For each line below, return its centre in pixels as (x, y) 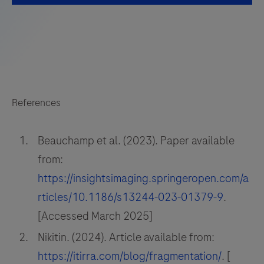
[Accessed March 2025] (95, 216)
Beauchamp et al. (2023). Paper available (136, 141)
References (36, 103)
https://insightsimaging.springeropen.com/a (143, 178)
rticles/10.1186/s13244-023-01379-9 (131, 197)
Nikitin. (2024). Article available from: (126, 237)
